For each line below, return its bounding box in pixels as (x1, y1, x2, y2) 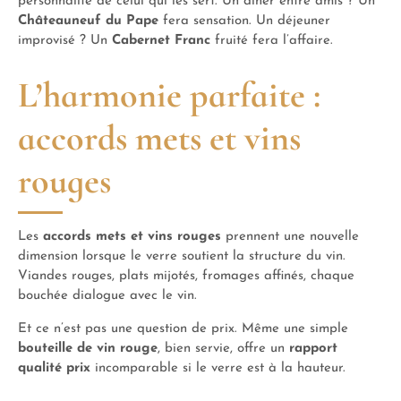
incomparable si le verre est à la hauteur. (90, 361, 346, 375)
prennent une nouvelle (221, 229, 359, 243)
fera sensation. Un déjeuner (158, 13, 330, 28)
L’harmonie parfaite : (18, 73, 320, 116)
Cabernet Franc (112, 33, 210, 47)
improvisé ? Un (18, 33, 112, 47)
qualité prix (18, 361, 90, 375)
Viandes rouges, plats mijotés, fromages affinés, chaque (18, 269, 354, 283)
